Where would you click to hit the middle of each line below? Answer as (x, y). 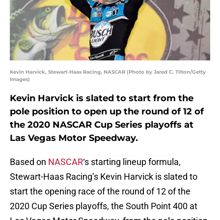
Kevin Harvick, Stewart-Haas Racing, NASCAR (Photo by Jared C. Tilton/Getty (108, 72)
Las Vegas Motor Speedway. (74, 138)
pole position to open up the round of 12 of (107, 112)
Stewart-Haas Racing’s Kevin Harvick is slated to (104, 177)
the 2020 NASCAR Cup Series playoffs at (102, 125)
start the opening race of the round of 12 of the (100, 192)
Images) (20, 80)
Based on (29, 162)
